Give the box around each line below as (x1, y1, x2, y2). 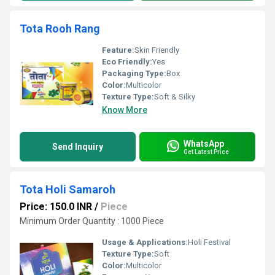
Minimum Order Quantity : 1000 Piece (20, 216, 164, 226)
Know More (102, 105, 147, 115)
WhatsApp (184, 138, 224, 149)
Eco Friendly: (102, 57, 152, 66)
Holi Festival (188, 238, 231, 247)
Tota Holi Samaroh (20, 183, 115, 196)
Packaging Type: (102, 69, 166, 78)
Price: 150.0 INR (20, 201, 92, 212)
